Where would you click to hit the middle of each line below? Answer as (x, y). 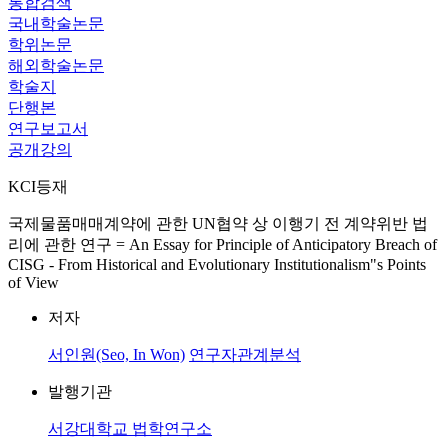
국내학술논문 (56, 23)
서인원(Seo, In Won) (116, 354)
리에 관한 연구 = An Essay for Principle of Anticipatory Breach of (222, 244)
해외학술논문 (56, 65)
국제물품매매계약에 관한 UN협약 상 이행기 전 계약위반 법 (218, 223)
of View (33, 282)
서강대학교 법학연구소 (130, 428)
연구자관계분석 (245, 354)
